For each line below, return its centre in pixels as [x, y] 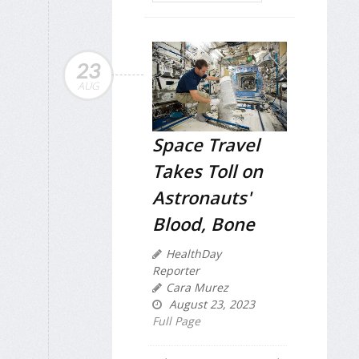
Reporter [176, 271]
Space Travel [206, 145]
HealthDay [194, 254]
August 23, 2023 [210, 305]
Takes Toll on [208, 171]
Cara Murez [197, 288]
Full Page [176, 321]
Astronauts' [202, 198]
